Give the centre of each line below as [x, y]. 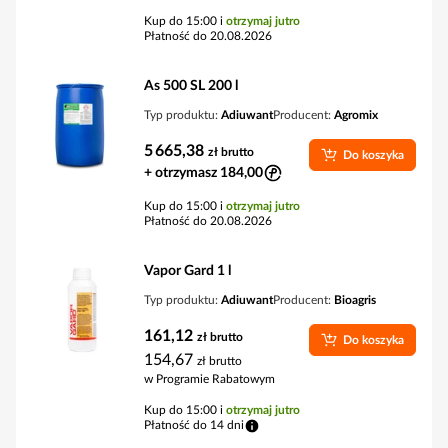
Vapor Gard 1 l [187, 271]
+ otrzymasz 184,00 [203, 173]
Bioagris [355, 300]
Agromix [356, 115]
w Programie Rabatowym [209, 379]
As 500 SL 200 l [191, 86]
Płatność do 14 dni [194, 425]
